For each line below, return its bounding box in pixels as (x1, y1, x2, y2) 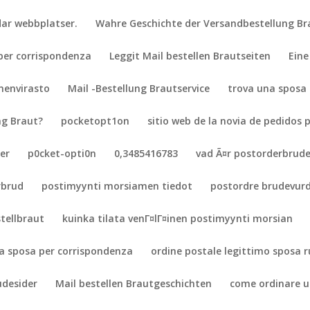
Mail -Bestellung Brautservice (68, 82, 210, 95)
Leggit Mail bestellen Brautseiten (109, 49, 271, 62)
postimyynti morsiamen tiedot (42, 179, 193, 192)
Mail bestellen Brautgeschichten (55, 277, 212, 290)
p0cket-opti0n (28, 147, 97, 160)
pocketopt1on (61, 114, 130, 127)
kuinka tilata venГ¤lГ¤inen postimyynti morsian (62, 212, 293, 225)
